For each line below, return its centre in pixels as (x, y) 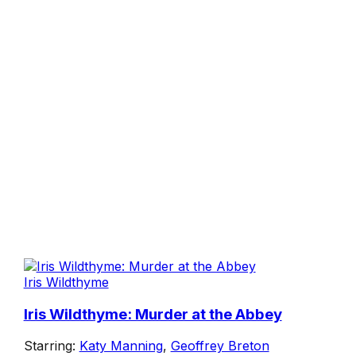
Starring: (51, 346)
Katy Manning (121, 346)
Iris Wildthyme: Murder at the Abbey (153, 314)
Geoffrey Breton (220, 346)
